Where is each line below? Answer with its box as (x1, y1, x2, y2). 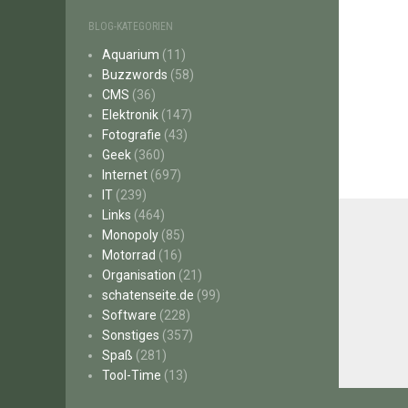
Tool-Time (102, 368, 161, 382)
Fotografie (102, 127, 161, 142)
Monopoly (102, 228, 158, 242)
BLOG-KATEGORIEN (88, 20, 173, 33)
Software (102, 308, 157, 322)
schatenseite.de (102, 288, 194, 302)
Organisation (102, 268, 176, 282)
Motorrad (102, 248, 156, 262)
